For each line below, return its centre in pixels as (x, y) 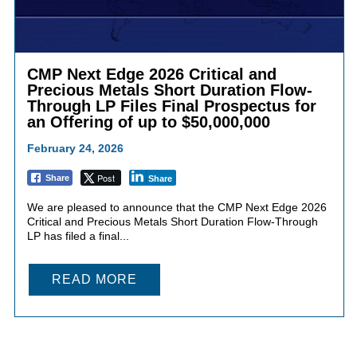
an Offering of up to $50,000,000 (148, 122)
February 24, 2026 (75, 149)
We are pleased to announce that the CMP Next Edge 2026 (177, 208)
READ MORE (94, 280)
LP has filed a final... (78, 236)
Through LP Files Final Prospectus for (171, 106)
